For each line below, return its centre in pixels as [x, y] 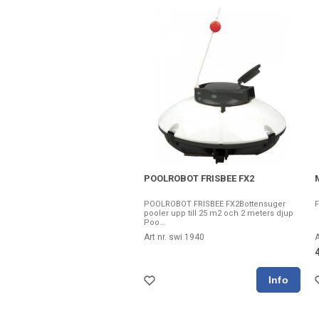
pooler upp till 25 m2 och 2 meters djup [219, 213]
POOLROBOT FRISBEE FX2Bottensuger [215, 204]
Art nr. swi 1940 [174, 237]
